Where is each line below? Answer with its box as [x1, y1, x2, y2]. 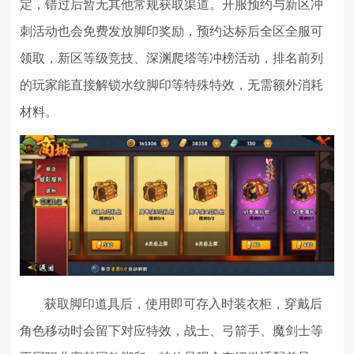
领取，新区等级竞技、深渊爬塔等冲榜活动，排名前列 [20, 51, 324, 66]
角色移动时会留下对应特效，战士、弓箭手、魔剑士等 [20, 324, 324, 338]
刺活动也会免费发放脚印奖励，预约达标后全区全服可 [20, 24, 324, 39]
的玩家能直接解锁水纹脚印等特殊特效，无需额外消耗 [20, 78, 324, 92]
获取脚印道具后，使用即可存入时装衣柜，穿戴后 [44, 297, 323, 311]
